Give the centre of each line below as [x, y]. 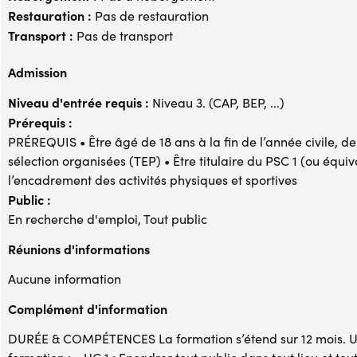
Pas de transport [123, 35]
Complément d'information [88, 308]
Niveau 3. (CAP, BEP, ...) [217, 102]
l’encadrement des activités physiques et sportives [153, 179]
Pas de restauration [150, 15]
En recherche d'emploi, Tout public [108, 218]
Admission [37, 71]
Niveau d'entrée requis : [78, 102]
